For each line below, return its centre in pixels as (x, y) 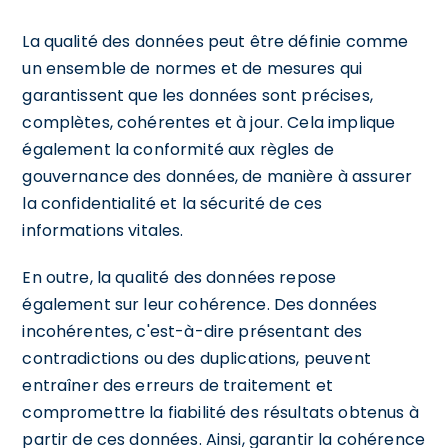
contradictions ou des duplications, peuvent (196, 358)
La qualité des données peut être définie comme (215, 41)
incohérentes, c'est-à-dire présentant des (192, 331)
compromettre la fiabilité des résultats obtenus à (220, 412)
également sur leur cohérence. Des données (200, 304)
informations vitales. (103, 230)
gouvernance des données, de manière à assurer (217, 176)
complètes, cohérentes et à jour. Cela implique (209, 122)
